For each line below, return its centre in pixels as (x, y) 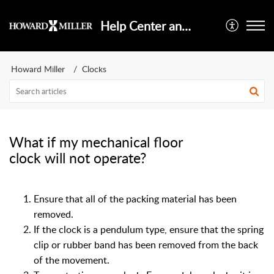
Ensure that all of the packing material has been (135, 199)
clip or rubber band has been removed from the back (146, 245)
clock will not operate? (78, 158)
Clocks (94, 69)
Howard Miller (38, 69)
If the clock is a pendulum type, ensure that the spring (149, 229)
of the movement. (72, 260)
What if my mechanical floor (96, 142)
